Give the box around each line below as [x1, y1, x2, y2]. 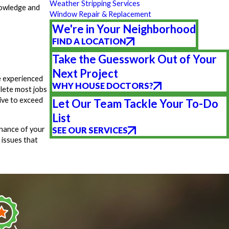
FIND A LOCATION [52, 36, 127, 47]
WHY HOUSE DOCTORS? [52, 80, 154, 91]
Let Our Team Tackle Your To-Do [52, 96, 219, 110]
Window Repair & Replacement [50, 9, 152, 18]
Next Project [52, 66, 119, 80]
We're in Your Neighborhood [52, 21, 196, 36]
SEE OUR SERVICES [52, 125, 128, 135]
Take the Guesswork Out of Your [52, 52, 217, 66]
